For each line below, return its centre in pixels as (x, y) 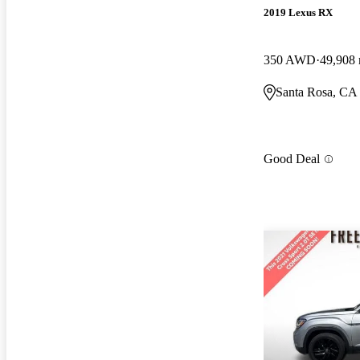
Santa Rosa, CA (317, 92)
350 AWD (290, 59)
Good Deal (292, 159)
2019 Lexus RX (298, 12)
